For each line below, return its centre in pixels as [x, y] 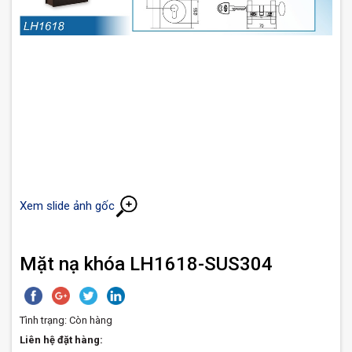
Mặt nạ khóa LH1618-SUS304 [146, 264]
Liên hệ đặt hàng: [61, 340]
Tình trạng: [43, 320]
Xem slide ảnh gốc [67, 205]
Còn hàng [90, 320]
